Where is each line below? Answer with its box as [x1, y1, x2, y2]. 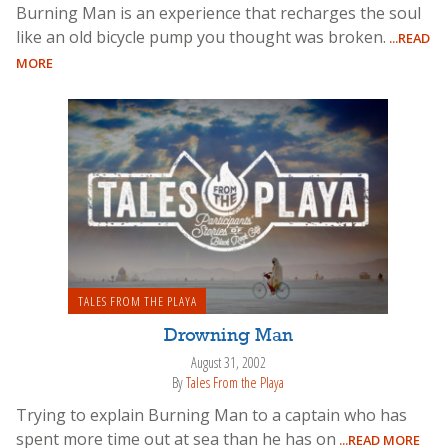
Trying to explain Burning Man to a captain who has [16, 403, 407, 426]
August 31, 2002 [190, 352, 266, 372]
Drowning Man [163, 325, 293, 346]
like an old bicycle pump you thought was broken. [16, 25, 386, 48]
